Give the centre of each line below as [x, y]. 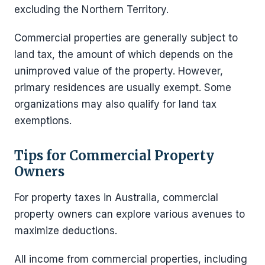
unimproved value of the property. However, [119, 71]
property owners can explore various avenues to [130, 214]
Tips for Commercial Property [114, 156]
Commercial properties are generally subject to [126, 38]
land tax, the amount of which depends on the [124, 54]
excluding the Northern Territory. [91, 9]
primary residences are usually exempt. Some [123, 88]
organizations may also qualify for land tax [115, 104]
